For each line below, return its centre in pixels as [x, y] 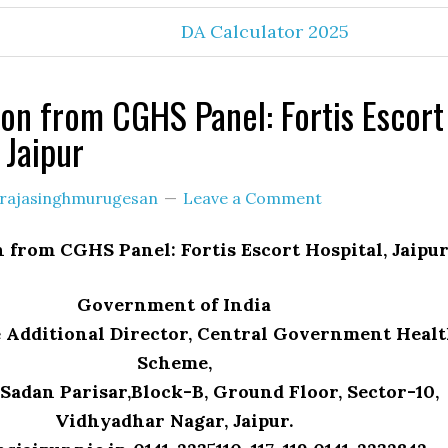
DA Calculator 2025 [265, 31]
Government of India [174, 304]
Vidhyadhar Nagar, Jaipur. [174, 420]
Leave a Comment [252, 198]
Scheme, [174, 362]
